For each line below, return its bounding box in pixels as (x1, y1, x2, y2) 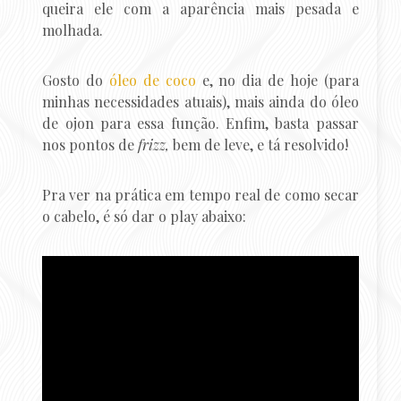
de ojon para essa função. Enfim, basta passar (42, 113, 359, 132)
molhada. (42, 20, 104, 39)
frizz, (138, 134, 170, 154)
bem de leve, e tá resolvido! (169, 134, 349, 154)
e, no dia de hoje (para (195, 70, 359, 90)
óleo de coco (103, 70, 196, 90)
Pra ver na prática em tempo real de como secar (42, 184, 359, 204)
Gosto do (42, 70, 104, 90)
